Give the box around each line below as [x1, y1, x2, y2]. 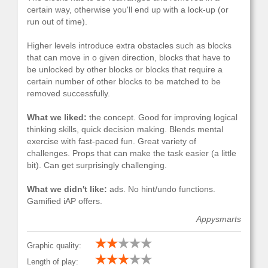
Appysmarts [196, 214, 241, 224]
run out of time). [27, 17, 87, 27]
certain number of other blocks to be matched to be [27, 77, 221, 87]
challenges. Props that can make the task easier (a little [27, 148, 236, 159]
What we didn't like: [27, 184, 107, 194]
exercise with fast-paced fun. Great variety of [27, 136, 196, 147]
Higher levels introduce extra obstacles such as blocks [27, 41, 232, 51]
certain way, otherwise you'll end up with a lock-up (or [27, 5, 229, 15]
